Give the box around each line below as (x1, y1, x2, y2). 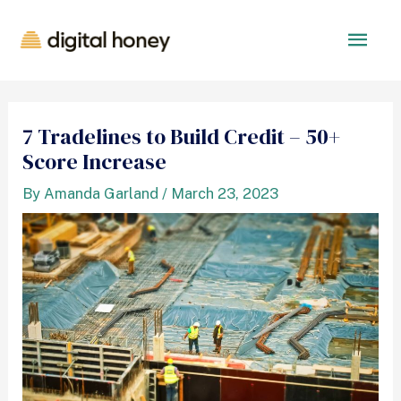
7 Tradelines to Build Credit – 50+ (22, 122, 341, 152)
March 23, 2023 (171, 184, 279, 203)
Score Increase (22, 147, 167, 177)
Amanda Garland (44, 184, 159, 203)
